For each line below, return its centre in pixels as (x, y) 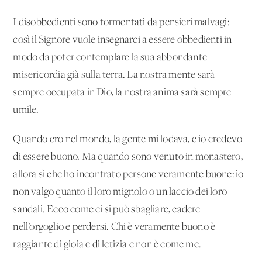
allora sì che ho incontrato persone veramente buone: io (128, 174)
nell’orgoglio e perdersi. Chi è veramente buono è (114, 227)
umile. (26, 110)
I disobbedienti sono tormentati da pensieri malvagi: (121, 22)
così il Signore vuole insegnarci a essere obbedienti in (123, 40)
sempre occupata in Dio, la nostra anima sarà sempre (122, 92)
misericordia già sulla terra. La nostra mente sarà (114, 75)
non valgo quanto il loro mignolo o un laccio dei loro (120, 192)
